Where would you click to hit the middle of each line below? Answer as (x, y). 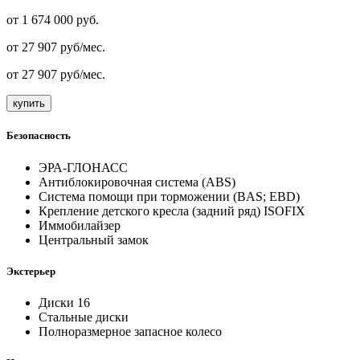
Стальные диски (84, 317)
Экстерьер (31, 271)
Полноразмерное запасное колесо (130, 331)
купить (29, 104)
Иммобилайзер (80, 225)
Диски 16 (64, 302)
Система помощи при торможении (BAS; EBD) (169, 196)
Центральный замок (94, 239)
